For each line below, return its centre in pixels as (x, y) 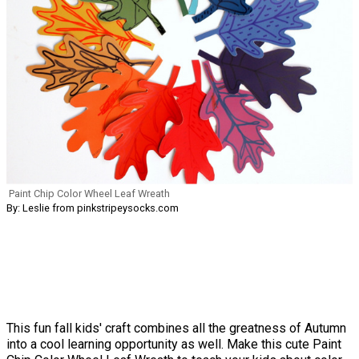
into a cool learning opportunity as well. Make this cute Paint (174, 344)
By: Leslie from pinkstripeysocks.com (93, 208)
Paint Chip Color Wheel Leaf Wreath (89, 193)
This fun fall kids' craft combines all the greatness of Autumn (176, 328)
